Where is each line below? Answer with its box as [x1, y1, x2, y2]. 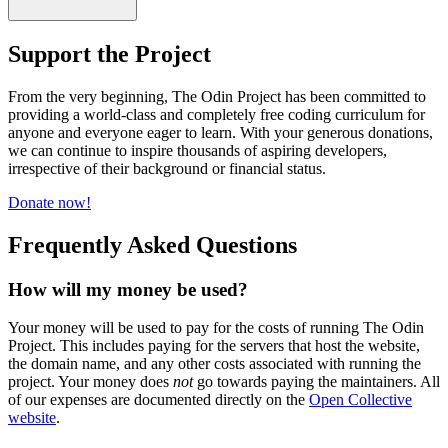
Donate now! [8, 193, 91, 211]
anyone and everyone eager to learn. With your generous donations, [8, 123, 433, 141]
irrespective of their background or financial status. [8, 159, 326, 177]
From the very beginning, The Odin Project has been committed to [8, 87, 426, 105]
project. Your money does [8, 373, 173, 391]
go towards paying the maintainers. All [193, 373, 440, 391]
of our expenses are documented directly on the [8, 391, 309, 409]
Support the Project [8, 40, 211, 67]
